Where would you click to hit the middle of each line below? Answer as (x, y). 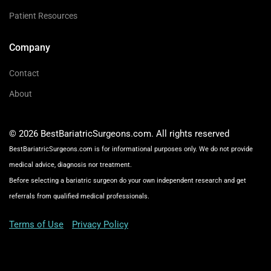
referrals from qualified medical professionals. (79, 196)
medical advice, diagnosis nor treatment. (70, 165)
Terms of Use (36, 224)
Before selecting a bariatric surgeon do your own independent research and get (128, 180)
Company (30, 47)
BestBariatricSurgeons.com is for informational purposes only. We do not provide (131, 149)
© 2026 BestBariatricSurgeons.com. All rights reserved (119, 133)
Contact (24, 73)
